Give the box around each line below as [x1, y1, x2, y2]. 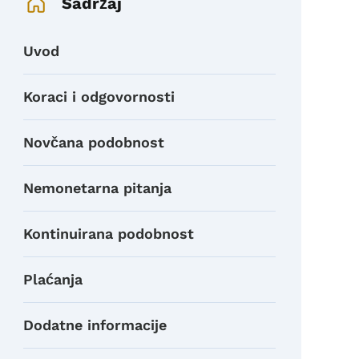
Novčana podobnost [23, 133, 165, 151]
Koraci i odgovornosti [23, 87, 175, 105]
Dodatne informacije [23, 316, 167, 333]
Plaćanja [23, 270, 83, 288]
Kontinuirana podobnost [23, 224, 195, 242]
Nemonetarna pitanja [23, 179, 172, 196]
